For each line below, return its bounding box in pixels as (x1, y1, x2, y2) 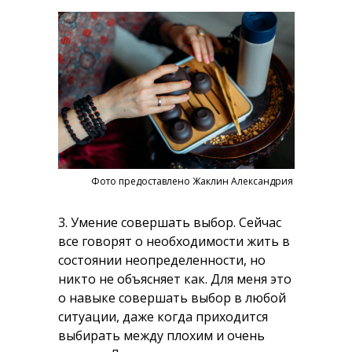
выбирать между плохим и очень (58, 327, 265, 344)
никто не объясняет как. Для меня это (58, 270, 291, 288)
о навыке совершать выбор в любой (58, 289, 286, 306)
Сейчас (236, 214, 281, 231)
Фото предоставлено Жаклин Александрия (91, 174, 293, 188)
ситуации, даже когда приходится (58, 308, 268, 325)
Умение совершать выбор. (71, 214, 236, 231)
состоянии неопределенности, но (58, 251, 266, 269)
